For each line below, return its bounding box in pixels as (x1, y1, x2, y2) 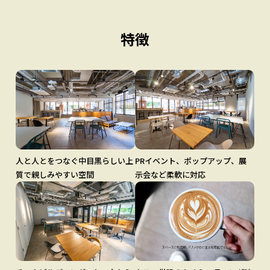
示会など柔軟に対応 (135, 169, 206, 181)
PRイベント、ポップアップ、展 (135, 155, 246, 167)
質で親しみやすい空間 (16, 169, 95, 181)
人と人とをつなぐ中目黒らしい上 (16, 155, 134, 167)
